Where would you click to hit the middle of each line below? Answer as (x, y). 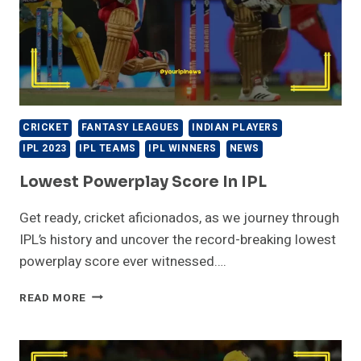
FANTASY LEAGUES (130, 127)
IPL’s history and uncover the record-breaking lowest (178, 239)
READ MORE (53, 298)
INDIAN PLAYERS (235, 127)
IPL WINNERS (183, 148)
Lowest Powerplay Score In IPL (143, 182)
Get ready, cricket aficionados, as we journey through (179, 218)
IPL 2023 (45, 148)
